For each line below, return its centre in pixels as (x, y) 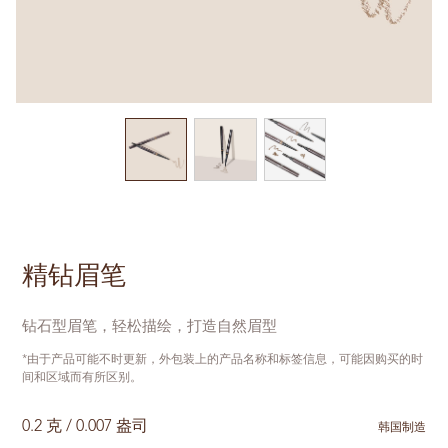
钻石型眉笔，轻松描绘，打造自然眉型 (150, 327)
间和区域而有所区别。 (82, 377)
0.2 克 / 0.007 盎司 (85, 426)
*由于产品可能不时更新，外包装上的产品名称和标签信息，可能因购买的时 (223, 359)
